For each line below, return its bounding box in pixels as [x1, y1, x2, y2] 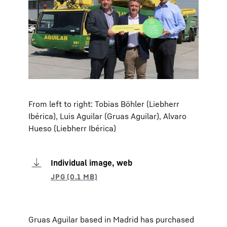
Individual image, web [51, 158, 132, 168]
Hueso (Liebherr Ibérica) [28, 123, 116, 133]
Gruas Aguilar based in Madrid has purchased [28, 214, 194, 224]
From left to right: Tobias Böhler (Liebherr [28, 99, 179, 109]
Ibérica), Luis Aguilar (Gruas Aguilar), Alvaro [28, 111, 186, 121]
